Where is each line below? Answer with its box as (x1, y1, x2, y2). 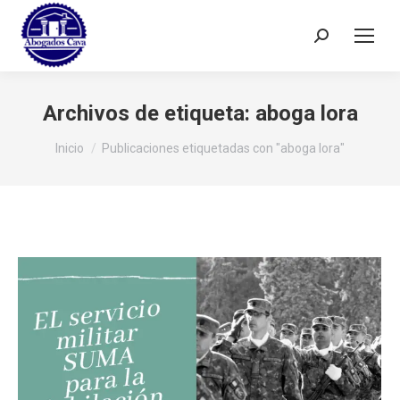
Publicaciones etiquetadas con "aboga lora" (102, 141, 345, 155)
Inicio (55, 141, 84, 155)
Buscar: (313, 31, 359, 48)
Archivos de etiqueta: (42, 101, 255, 126)
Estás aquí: (55, 132, 123, 149)
